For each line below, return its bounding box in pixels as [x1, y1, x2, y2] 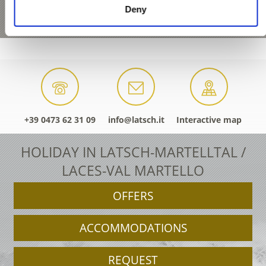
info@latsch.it [107, 113, 164, 125]
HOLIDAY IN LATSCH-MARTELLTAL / [20, 142, 246, 161]
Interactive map [176, 113, 242, 125]
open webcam [26, 8, 89, 21]
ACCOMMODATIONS [79, 220, 187, 236]
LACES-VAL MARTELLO [62, 161, 204, 180]
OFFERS [113, 188, 153, 204]
